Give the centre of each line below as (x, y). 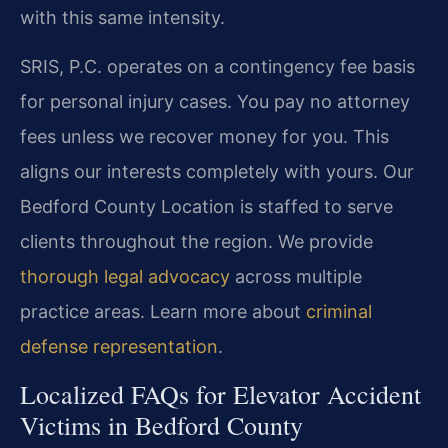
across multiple (296, 277)
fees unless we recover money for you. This (204, 137)
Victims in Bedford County (161, 424)
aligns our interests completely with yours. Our (217, 172)
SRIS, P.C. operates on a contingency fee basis (217, 67)
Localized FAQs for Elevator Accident (220, 393)
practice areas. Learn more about (163, 312)
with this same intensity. (122, 17)
